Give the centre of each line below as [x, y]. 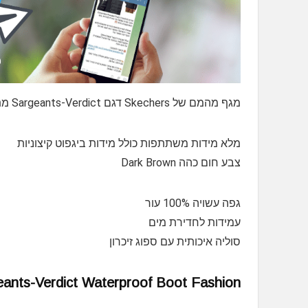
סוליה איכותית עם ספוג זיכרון [175, 242]
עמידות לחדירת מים [195, 223]
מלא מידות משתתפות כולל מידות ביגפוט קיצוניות [129, 144]
